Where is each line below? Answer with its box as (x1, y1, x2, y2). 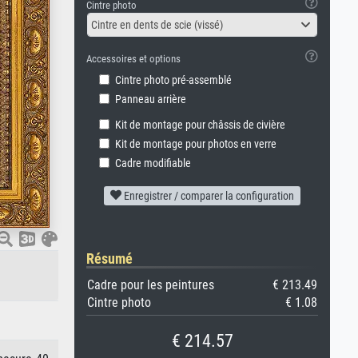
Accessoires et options (86, 53, 181, 65)
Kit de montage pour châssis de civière (115, 118, 285, 132)
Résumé (86, 250, 133, 267)
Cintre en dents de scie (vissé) (91, 18, 223, 31)
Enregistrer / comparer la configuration (121, 189, 294, 202)
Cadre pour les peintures (87, 277, 214, 292)
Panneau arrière (115, 93, 186, 106)
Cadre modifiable (115, 157, 191, 170)
